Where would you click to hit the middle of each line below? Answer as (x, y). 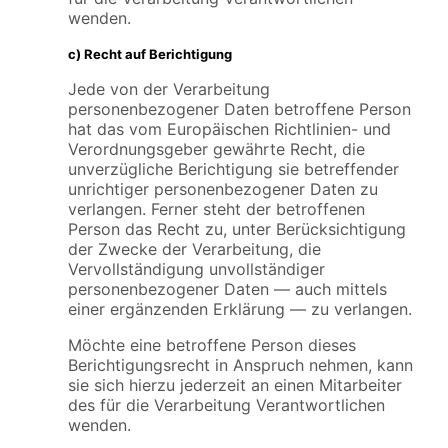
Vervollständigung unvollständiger (196, 268)
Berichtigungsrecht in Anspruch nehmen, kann (240, 364)
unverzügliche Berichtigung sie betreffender (233, 168)
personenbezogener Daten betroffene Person (239, 108)
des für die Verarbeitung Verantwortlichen (226, 404)
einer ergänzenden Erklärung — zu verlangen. (240, 308)
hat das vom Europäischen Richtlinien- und (229, 128)
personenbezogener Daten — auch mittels (227, 288)
